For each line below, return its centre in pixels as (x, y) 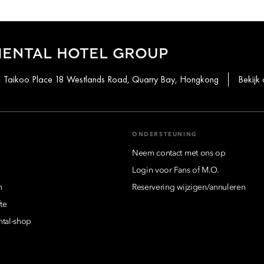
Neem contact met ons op (179, 154)
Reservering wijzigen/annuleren (189, 188)
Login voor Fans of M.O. (176, 171)
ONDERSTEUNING (165, 135)
